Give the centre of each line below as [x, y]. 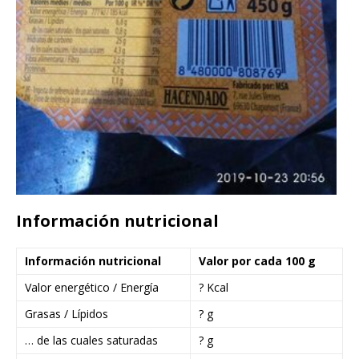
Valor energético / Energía [92, 287]
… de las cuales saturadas [91, 340]
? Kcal [214, 287]
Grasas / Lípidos [67, 313]
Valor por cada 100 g [257, 260]
